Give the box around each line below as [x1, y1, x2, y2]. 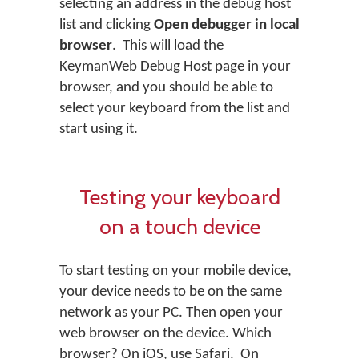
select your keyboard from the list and [59, 101, 290, 117]
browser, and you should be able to [59, 80, 273, 96]
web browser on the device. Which [59, 326, 272, 342]
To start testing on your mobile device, [59, 264, 292, 280]
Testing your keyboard [79, 184, 280, 211]
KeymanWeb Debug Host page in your [59, 59, 291, 75]
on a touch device [99, 213, 260, 240]
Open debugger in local [154, 18, 300, 34]
